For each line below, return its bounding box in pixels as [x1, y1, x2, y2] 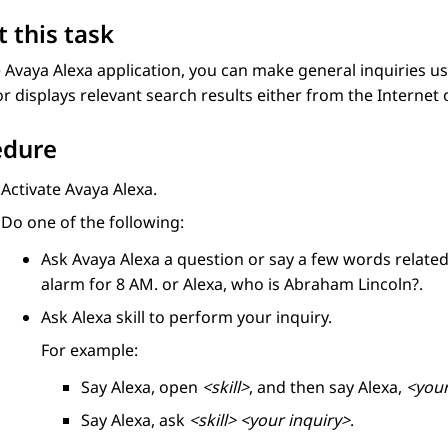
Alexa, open [111, 376, 202, 399]
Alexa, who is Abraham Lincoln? [183, 273, 419, 296]
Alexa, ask [111, 409, 189, 432]
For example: [41, 339, 138, 362]
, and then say [249, 376, 358, 399]
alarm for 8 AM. [41, 273, 158, 296]
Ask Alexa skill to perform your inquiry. [41, 306, 332, 329]
